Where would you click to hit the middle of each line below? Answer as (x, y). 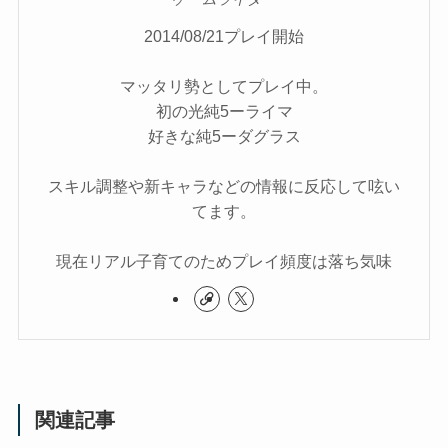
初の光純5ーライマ (224, 111)
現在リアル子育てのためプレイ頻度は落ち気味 (224, 261)
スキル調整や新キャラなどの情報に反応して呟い (224, 186)
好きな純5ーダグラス (224, 136)
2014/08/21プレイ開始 (224, 36)
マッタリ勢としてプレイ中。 (224, 86)
